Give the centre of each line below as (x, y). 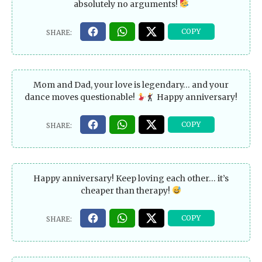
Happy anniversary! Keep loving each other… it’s (131, 179)
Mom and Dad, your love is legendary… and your (131, 85)
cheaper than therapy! (127, 191)
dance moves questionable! (80, 97)
